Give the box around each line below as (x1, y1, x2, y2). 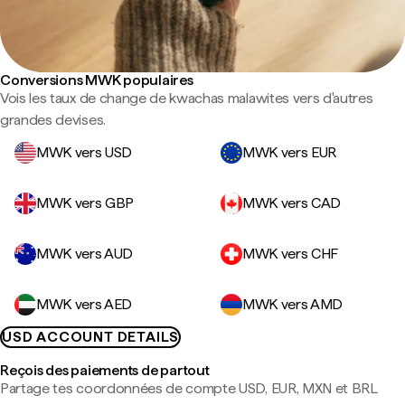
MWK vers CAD (242, 194, 342, 212)
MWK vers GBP (36, 194, 135, 212)
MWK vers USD (36, 144, 133, 161)
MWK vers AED (36, 296, 133, 313)
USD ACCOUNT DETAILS (2, 328, 180, 345)
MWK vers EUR (242, 144, 337, 161)
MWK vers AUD (36, 245, 134, 262)
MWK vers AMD (242, 296, 344, 313)
